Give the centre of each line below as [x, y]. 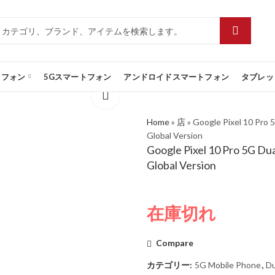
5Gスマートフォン [77, 77]
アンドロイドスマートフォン [176, 77]
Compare [175, 243]
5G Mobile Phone [228, 265]
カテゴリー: [170, 265]
